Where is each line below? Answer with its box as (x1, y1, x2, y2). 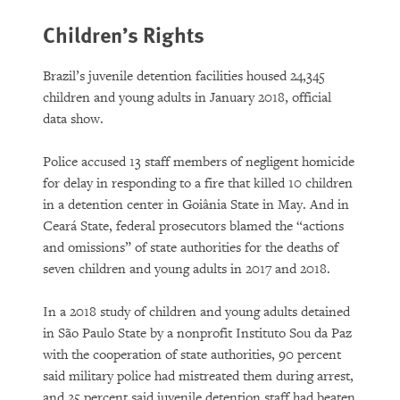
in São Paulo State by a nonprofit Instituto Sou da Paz (43, 325, 352, 342)
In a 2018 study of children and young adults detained (43, 304, 350, 321)
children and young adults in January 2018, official (43, 89, 331, 106)
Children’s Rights (43, 19, 204, 49)
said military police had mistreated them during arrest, (43, 368, 354, 385)
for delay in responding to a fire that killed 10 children (43, 175, 353, 192)
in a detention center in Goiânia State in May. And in (43, 196, 349, 213)
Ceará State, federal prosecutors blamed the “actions (43, 218, 344, 235)
